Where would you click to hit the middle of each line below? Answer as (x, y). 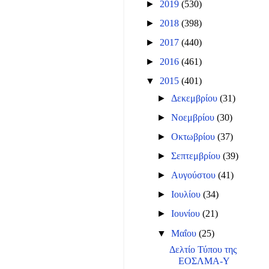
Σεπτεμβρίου (197, 156)
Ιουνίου (187, 214)
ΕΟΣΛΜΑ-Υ (204, 261)
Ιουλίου (187, 195)
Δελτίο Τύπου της (203, 249)
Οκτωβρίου (195, 137)
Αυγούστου (195, 176)
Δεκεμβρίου (196, 98)
